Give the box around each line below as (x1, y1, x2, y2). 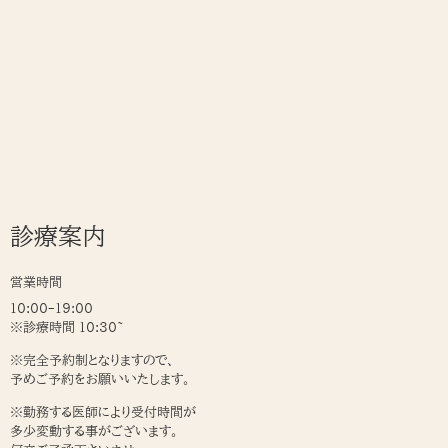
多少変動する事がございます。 (10, 425, 179, 439)
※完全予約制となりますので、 (10, 354, 175, 368)
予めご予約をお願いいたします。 (10, 373, 191, 387)
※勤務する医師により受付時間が (10, 406, 196, 420)
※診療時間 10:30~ (10, 321, 124, 335)
